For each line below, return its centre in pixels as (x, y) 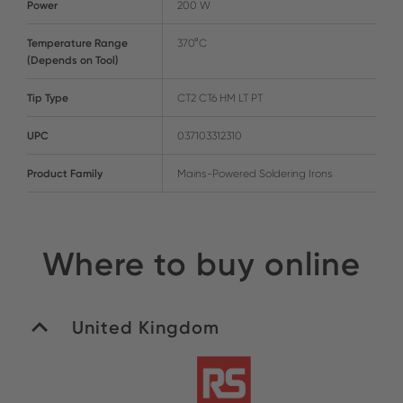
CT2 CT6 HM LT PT (220, 97)
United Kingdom (146, 327)
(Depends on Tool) (73, 59)
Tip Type (48, 97)
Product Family (65, 173)
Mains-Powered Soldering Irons (255, 173)
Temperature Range (77, 42)
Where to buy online (201, 263)
